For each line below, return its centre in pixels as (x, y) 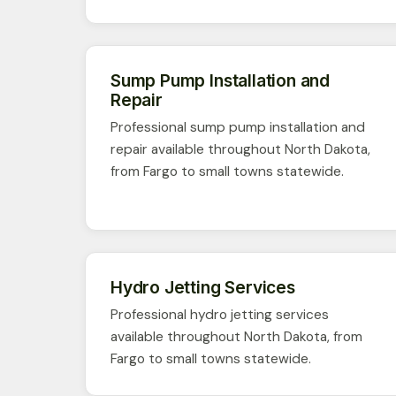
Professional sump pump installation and (238, 127)
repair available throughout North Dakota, (240, 149)
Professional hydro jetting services (220, 314)
